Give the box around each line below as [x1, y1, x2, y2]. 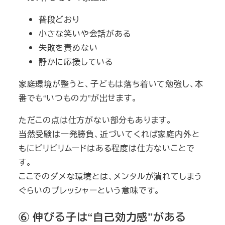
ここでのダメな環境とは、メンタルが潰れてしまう [18, 170, 203, 182]
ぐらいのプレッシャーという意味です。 [18, 184, 161, 196]
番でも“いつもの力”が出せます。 [18, 92, 138, 104]
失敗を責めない [38, 42, 98, 54]
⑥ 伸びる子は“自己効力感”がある [18, 209, 186, 224]
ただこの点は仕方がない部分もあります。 [18, 114, 172, 126]
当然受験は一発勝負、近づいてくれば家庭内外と [18, 128, 200, 140]
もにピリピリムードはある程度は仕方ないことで [18, 142, 195, 154]
